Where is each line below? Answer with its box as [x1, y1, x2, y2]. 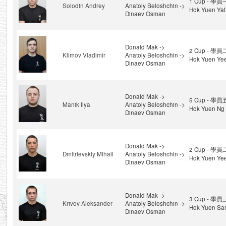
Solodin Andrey [62, 2, 105, 10]
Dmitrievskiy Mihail [62, 150, 114, 158]
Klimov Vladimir [62, 51, 105, 59]
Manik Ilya [62, 100, 90, 108]
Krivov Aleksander [62, 199, 112, 207]
